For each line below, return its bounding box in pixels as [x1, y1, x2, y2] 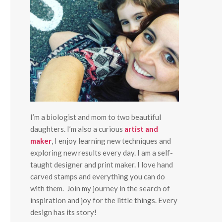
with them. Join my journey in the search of [30, 184, 170, 193]
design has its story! [30, 208, 97, 217]
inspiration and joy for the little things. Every [30, 196, 177, 205]
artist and [124, 124, 158, 133]
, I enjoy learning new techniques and [52, 136, 171, 145]
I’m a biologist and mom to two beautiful [30, 112, 161, 121]
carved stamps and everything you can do [30, 172, 165, 181]
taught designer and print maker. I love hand [30, 160, 173, 169]
